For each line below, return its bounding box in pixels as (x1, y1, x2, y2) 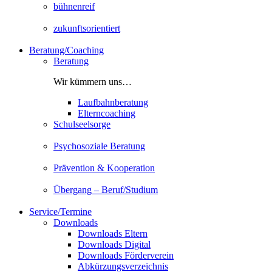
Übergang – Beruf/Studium (53, 185, 158, 195)
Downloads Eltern (78, 228, 148, 239)
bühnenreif (53, 1, 95, 12)
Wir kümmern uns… (53, 76, 132, 87)
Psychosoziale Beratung (53, 141, 145, 151)
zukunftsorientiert (53, 23, 120, 33)
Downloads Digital (78, 239, 151, 250)
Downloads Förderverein (78, 250, 174, 260)
